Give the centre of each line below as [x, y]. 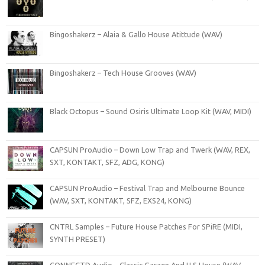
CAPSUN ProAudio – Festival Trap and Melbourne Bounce [147, 188]
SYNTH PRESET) [77, 239]
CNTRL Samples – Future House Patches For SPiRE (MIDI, [146, 226]
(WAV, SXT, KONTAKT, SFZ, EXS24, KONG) [121, 200]
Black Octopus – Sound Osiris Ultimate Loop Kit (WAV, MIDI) [151, 111]
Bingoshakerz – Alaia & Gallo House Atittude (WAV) [136, 34]
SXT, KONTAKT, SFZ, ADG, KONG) [107, 162]
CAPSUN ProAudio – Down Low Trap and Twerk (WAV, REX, [150, 149]
